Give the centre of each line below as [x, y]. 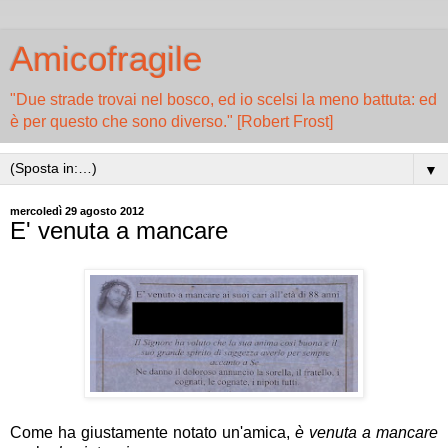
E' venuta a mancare [119, 230]
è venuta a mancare [366, 432]
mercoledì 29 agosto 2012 [77, 211]
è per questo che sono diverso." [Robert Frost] [171, 121]
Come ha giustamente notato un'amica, [152, 432]
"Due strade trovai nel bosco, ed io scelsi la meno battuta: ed [223, 99]
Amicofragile [106, 59]
